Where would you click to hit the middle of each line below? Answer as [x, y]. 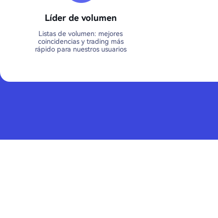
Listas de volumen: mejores [81, 34]
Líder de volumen [81, 18]
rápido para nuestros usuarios [81, 49]
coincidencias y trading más [81, 41]
